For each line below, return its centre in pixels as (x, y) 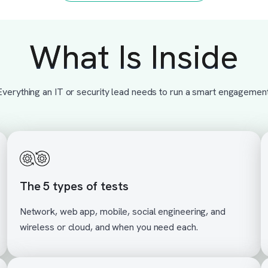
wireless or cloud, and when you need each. (109, 227)
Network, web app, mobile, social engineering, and (122, 212)
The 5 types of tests (74, 186)
